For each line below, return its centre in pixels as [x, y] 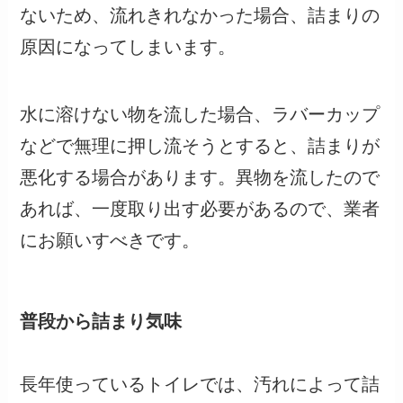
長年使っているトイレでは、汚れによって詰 [200, 385]
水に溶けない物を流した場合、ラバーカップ [200, 114]
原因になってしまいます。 [128, 47]
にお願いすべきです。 [110, 240]
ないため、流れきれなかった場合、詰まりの [200, 16]
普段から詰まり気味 [101, 321]
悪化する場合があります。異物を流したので [200, 177]
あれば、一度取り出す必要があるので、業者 [200, 208]
